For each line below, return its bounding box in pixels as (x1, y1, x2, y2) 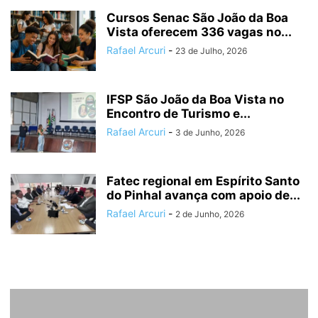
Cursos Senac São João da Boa (106, 11, 288, 26)
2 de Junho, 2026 (175, 209, 244, 220)
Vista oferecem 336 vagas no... (106, 25, 292, 40)
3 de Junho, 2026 (175, 127, 245, 138)
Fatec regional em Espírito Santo (106, 174, 300, 189)
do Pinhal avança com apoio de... (106, 188, 300, 203)
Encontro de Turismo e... (106, 106, 251, 121)
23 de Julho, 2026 (175, 45, 247, 57)
